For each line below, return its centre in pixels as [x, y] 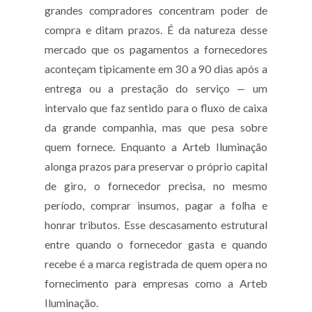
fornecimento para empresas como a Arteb [156, 284]
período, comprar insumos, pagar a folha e [156, 206]
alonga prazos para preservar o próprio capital [156, 167]
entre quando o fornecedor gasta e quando [156, 245]
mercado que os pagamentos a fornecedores [156, 50]
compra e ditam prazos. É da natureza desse [156, 30]
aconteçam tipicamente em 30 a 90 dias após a [156, 69]
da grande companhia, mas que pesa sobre [156, 128]
